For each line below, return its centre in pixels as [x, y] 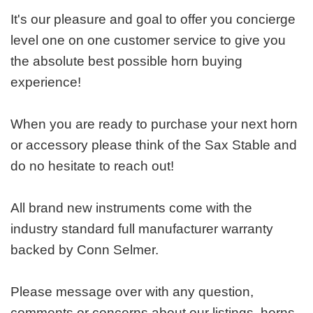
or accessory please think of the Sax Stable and [154, 145]
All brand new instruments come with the [131, 208]
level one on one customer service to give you [148, 40]
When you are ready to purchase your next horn [154, 124]
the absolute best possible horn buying [126, 61]
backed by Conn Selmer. [85, 249]
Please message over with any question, [132, 291]
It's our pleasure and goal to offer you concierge [153, 19]
